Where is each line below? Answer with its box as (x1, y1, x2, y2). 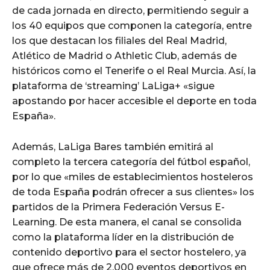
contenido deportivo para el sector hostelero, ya (12, 246, 246, 258)
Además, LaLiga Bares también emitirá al (12, 140, 213, 152)
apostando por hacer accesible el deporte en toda (12, 95, 257, 107)
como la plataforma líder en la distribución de (12, 231, 234, 243)
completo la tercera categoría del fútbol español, (12, 155, 250, 168)
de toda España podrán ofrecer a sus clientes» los (12, 186, 254, 198)
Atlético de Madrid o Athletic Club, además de (12, 49, 237, 61)
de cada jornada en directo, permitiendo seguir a (12, 4, 249, 16)
